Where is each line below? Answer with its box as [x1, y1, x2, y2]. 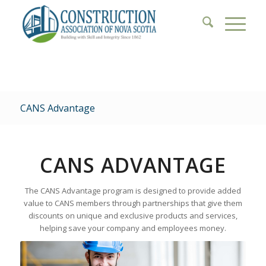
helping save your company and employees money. [39, 223, 226, 233]
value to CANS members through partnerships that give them [23, 198, 242, 208]
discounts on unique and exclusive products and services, [28, 210, 237, 221]
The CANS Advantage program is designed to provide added [24, 185, 241, 196]
